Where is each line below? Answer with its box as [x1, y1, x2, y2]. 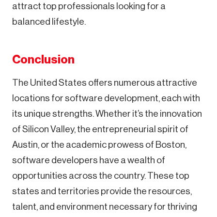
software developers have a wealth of [12, 155, 165, 165]
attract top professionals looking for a [12, 1, 166, 11]
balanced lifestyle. [12, 16, 86, 26]
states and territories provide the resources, [12, 186, 192, 196]
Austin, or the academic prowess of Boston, [12, 139, 186, 149]
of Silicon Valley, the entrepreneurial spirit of [12, 124, 188, 134]
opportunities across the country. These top [12, 170, 189, 180]
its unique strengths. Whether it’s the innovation [12, 108, 202, 118]
